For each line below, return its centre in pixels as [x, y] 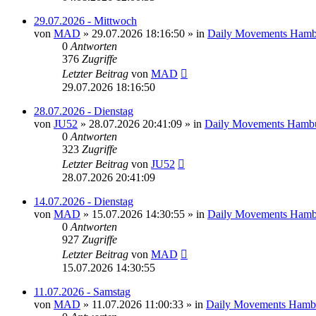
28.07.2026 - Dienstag [84, 111]
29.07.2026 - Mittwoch [85, 20]
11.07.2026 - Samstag [82, 291]
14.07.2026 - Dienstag [84, 201]
